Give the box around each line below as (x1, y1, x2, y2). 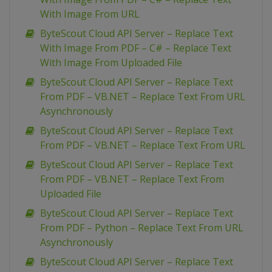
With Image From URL (40, 7, 140, 21)
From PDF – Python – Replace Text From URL (40, 221, 243, 234)
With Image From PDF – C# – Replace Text (40, 41, 231, 55)
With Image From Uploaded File (40, 56, 182, 69)
